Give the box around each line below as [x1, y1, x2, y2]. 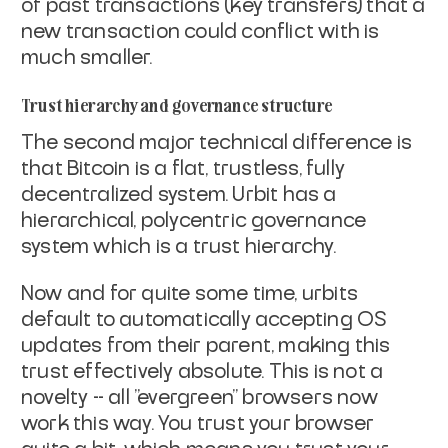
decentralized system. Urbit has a [21, 184, 337, 205]
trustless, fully [212, 158, 346, 179]
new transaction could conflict [21, 21, 314, 42]
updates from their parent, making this [21, 335, 391, 356]
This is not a [268, 361, 384, 382]
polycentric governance [140, 210, 367, 231]
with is [318, 21, 380, 42]
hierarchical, [21, 210, 137, 231]
